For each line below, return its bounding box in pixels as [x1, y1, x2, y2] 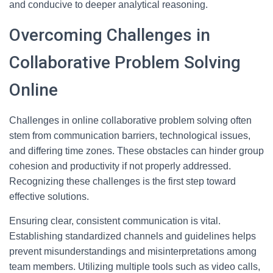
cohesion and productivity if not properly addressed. [9, 161, 231, 171]
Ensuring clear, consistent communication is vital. [9, 216, 221, 226]
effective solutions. [9, 191, 89, 202]
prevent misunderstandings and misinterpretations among [9, 246, 257, 257]
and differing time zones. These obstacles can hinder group [9, 146, 264, 156]
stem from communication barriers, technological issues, [9, 130, 250, 141]
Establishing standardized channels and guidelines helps [9, 231, 256, 241]
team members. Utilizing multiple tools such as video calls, [9, 261, 260, 272]
